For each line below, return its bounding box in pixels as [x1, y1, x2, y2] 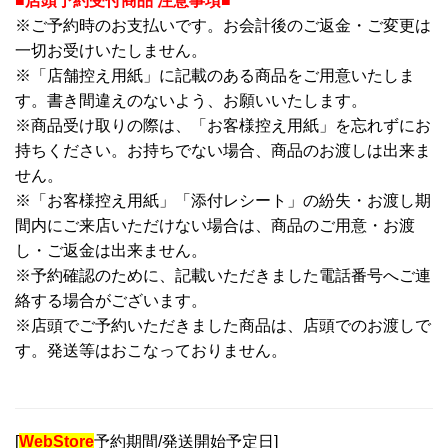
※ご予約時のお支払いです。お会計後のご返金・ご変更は [15, 16, 431, 34]
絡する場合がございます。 [15, 291, 207, 309]
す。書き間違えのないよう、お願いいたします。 [15, 91, 367, 109]
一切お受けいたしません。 [15, 41, 207, 59]
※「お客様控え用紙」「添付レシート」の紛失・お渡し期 [15, 191, 431, 209]
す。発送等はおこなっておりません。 [15, 341, 287, 359]
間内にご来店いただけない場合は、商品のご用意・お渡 [15, 216, 415, 234]
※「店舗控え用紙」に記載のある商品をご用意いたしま [15, 66, 415, 84]
